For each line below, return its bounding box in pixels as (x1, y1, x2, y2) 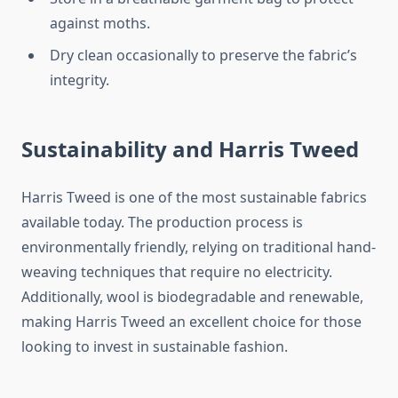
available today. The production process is (21, 212, 303, 233)
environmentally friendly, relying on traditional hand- (21, 237, 376, 258)
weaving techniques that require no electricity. (21, 262, 332, 283)
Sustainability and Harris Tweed (21, 134, 359, 164)
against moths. (50, 13, 150, 34)
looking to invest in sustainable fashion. (21, 337, 288, 357)
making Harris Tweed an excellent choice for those (21, 312, 362, 332)
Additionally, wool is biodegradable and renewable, (21, 287, 363, 307)
